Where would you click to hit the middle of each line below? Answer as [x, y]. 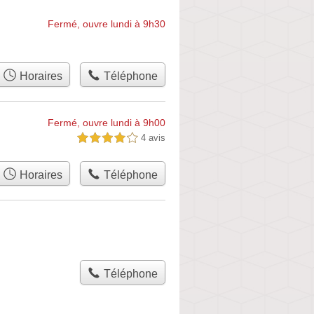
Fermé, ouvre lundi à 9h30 [107, 24]
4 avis [153, 138]
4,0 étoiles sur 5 [107, 138]
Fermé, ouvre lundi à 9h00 [107, 123]
